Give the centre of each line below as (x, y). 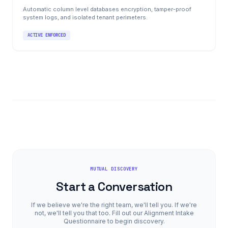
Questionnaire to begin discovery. (114, 221)
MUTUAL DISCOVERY (114, 169)
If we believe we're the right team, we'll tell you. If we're (114, 205)
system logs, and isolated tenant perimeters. (85, 17)
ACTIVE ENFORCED (47, 35)
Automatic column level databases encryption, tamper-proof (107, 9)
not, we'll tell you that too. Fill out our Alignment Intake (114, 213)
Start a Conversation (114, 187)
